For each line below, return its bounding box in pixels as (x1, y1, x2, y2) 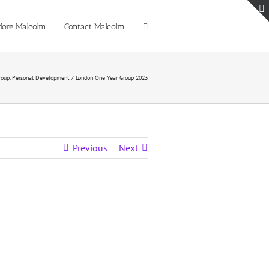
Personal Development (12, 74, 69, 82)
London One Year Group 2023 (76, 74, 148, 82)
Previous (73, 142, 107, 154)
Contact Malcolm (64, 21, 125, 32)
